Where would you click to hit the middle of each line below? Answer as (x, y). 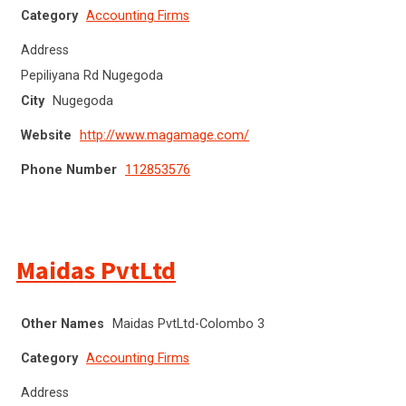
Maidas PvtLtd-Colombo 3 (188, 324)
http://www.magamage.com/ (164, 135)
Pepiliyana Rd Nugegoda (92, 75)
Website (46, 135)
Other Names (63, 324)
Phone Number (69, 169)
